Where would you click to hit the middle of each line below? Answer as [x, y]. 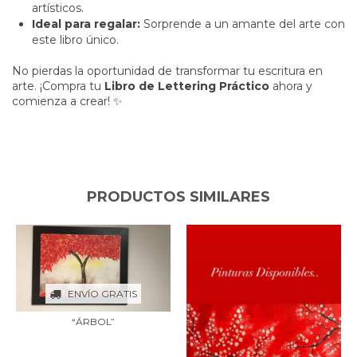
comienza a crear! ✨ [67, 101]
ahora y [291, 86]
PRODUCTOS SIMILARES [178, 196]
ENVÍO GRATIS [102, 293]
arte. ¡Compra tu [58, 86]
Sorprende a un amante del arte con [243, 24]
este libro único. [75, 39]
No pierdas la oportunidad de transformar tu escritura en [167, 71]
